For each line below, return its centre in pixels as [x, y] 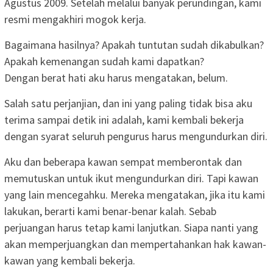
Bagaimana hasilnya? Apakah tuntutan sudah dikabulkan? [134, 44]
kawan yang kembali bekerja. [70, 260]
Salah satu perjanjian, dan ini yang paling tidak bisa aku [128, 103]
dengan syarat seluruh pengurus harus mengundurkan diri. [136, 136]
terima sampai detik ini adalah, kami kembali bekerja [124, 119]
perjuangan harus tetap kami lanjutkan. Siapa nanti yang [131, 227]
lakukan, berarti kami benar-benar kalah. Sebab [110, 211]
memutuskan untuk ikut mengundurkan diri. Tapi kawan [131, 178]
